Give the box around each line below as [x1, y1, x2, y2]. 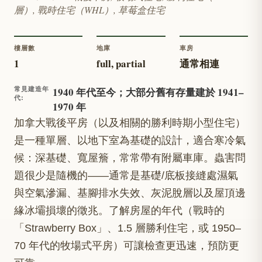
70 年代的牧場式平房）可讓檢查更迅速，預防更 [14, 240, 239, 252]
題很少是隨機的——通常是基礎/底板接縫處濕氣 [14, 170, 238, 182]
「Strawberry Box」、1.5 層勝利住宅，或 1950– [14, 222, 241, 235]
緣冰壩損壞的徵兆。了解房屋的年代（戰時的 [14, 205, 225, 217]
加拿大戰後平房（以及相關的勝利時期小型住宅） [14, 117, 246, 129]
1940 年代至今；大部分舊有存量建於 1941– [53, 85, 244, 100]
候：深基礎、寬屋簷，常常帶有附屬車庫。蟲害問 [14, 152, 246, 164]
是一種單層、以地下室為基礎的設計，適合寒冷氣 [14, 135, 246, 147]
